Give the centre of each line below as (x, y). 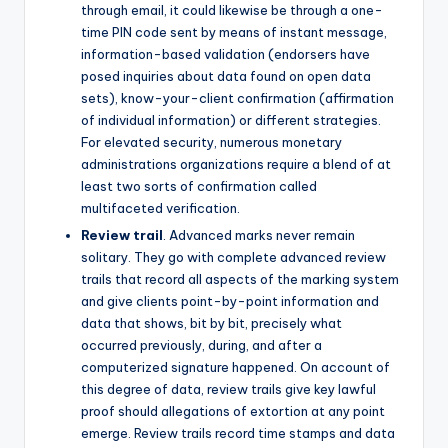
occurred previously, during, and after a (201, 344)
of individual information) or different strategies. (231, 119)
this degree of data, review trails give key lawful (228, 388)
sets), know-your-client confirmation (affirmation (237, 97)
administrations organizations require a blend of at (236, 163)
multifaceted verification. (160, 207)
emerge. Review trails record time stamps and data (238, 432)
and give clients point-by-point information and (230, 300)
